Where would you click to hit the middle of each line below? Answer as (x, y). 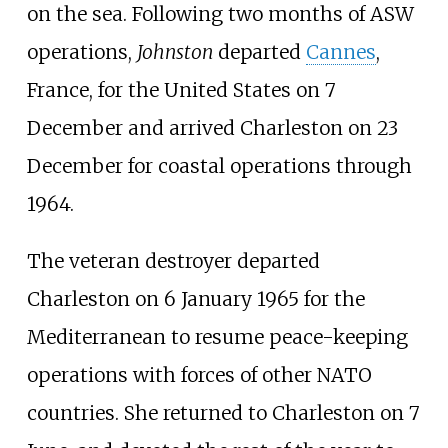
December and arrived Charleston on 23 (212, 127)
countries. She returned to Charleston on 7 (223, 413)
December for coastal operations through (219, 165)
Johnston (174, 51)
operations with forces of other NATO (199, 375)
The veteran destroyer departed (173, 261)
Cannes (340, 51)
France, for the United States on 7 (181, 89)
